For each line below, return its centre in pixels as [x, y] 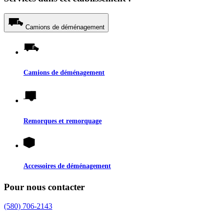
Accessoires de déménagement [67, 166]
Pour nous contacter [44, 187]
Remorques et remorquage [63, 121]
